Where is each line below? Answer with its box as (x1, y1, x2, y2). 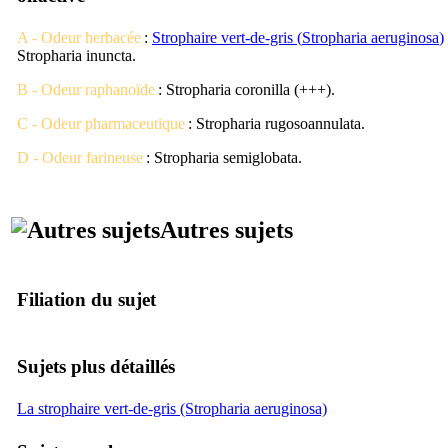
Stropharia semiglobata (154, 148, 298, 166)
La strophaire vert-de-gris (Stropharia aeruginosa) (17, 399, 327, 417)
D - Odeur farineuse (17, 148, 143, 166)
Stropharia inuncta (17, 46, 132, 64)
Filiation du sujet (17, 288, 156, 310)
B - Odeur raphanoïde (17, 80, 155, 98)
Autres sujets (160, 216, 293, 243)
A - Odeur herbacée (17, 28, 141, 46)
